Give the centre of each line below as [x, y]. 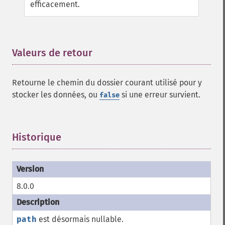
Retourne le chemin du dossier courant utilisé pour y [107, 83]
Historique [37, 137]
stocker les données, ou [56, 95]
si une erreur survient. [160, 95]
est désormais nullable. [80, 219]
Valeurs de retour [52, 53]
